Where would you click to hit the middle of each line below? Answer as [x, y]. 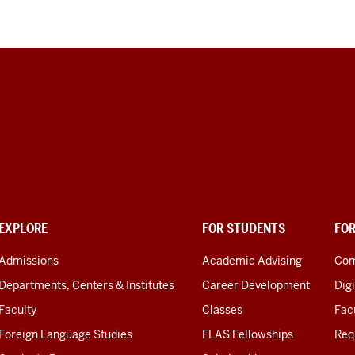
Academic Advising [252, 261]
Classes [222, 310]
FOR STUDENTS [244, 229]
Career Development [256, 286]
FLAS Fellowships [248, 335]
